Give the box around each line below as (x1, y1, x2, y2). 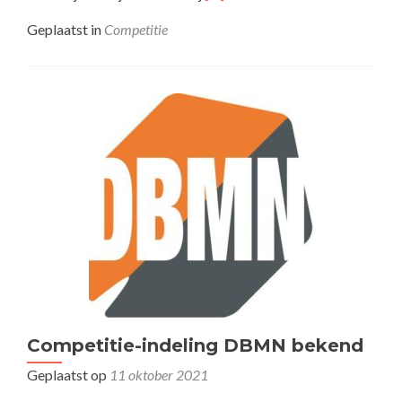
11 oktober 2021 (109, 366, 208, 383)
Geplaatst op (27, 366, 109, 383)
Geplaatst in (27, 21, 104, 38)
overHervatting (204, 20, 300, 37)
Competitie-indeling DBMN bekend (27, 335, 363, 356)
